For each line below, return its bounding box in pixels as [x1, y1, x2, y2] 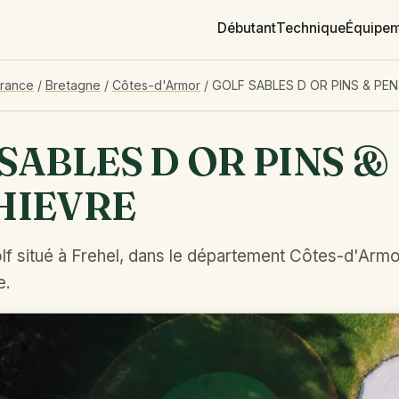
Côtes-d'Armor [112, 77, 200, 93]
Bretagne [45, 77, 101, 93]
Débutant [217, 20, 276, 37]
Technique [276, 20, 346, 37]
